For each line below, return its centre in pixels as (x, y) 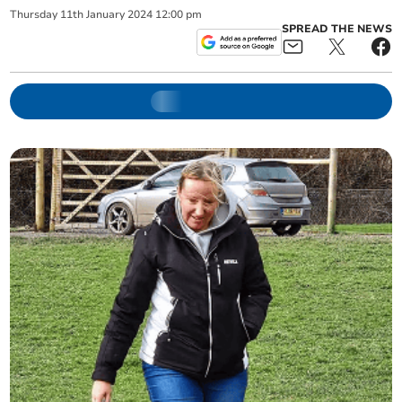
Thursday (34, 14)
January (106, 14)
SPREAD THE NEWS (336, 29)
